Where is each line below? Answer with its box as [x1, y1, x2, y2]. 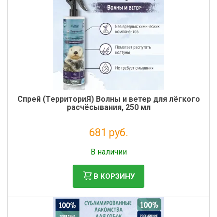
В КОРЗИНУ [93, 171, 135, 181]
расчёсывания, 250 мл [66, 103, 151, 112]
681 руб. [89, 126, 128, 139]
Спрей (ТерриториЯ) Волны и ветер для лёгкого [17, 94, 200, 104]
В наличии [90, 147, 127, 156]
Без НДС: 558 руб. [84, 140, 133, 147]
